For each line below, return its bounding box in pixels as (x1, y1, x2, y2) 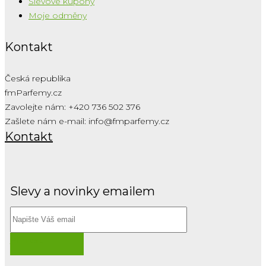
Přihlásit (9, 234, 43, 245)
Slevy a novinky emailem (9, 183, 155, 198)
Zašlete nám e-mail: (5, 115, 88, 126)
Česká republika (5, 72, 71, 84)
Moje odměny (28, 10, 87, 21)
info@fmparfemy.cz (88, 115, 169, 126)
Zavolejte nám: (5, 101, 68, 112)
